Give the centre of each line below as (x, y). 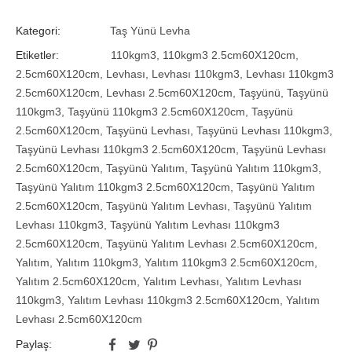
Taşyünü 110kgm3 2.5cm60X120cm (156, 112)
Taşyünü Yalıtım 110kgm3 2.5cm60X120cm (123, 187)
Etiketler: (37, 55)
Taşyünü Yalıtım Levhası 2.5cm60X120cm (210, 244)
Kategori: (38, 31)
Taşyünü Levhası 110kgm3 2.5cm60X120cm (126, 150)
